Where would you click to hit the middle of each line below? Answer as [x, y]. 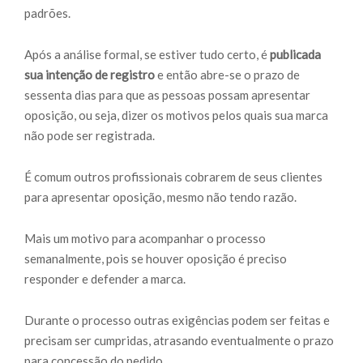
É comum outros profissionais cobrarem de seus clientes [173, 177]
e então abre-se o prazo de [227, 75]
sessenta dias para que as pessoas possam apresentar [167, 95]
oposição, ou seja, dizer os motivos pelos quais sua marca [176, 115]
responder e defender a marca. [105, 279]
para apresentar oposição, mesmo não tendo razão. [160, 197]
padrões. [47, 13]
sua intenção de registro [90, 75]
